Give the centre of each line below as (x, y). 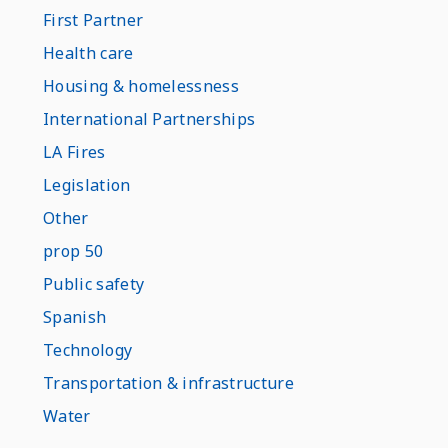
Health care (88, 53)
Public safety (94, 284)
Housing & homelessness (141, 86)
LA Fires (74, 152)
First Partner (93, 20)
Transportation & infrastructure (168, 383)
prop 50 (73, 251)
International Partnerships (149, 119)
